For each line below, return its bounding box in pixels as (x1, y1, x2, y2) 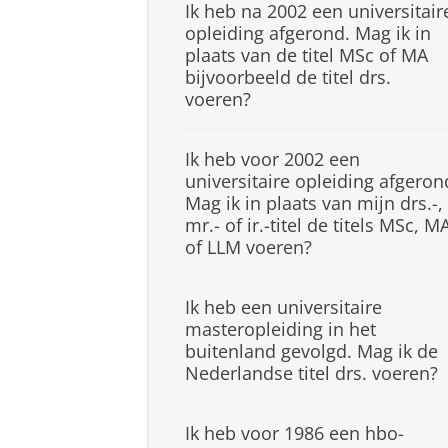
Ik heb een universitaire (185, 295, 382, 320)
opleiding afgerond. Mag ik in (185, 21, 431, 46)
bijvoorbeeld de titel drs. (185, 65, 391, 90)
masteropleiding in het (185, 317, 376, 342)
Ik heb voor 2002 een (185, 147, 360, 172)
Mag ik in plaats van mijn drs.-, (185, 191, 443, 216)
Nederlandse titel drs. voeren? (185, 361, 438, 386)
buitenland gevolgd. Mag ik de (185, 339, 438, 364)
